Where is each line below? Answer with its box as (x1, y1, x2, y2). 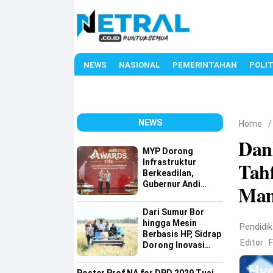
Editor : (240, 238, 269, 247)
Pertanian (143, 251, 182, 261)
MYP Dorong (143, 146, 193, 156)
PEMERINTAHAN (172, 60, 237, 69)
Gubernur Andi (143, 179, 200, 189)
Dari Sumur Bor (143, 207, 204, 217)
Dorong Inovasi (143, 240, 205, 250)
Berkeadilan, (143, 168, 194, 178)
